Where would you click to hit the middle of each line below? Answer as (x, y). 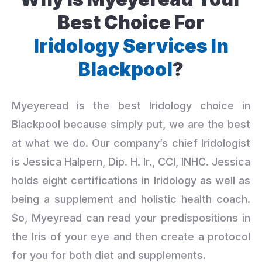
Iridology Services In (131, 46)
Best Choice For (131, 22)
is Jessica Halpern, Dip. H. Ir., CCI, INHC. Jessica (131, 161)
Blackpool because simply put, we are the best (131, 124)
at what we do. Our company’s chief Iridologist (131, 143)
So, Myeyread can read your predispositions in (131, 218)
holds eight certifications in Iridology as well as (131, 180)
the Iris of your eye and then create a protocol (131, 236)
